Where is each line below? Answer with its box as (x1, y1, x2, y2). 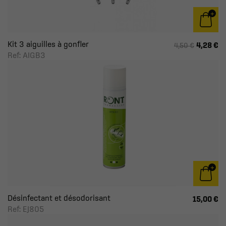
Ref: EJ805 (8, 204, 44, 213)
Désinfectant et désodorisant (8, 193, 110, 202)
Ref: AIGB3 (8, 50, 45, 60)
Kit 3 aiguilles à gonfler (8, 39, 89, 48)
